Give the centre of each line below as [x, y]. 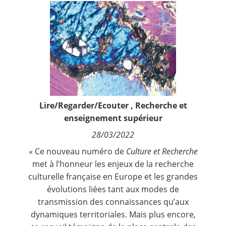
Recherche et [161, 105]
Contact [27, 8]
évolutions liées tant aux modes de [113, 189]
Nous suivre [35, 38]
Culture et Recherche [161, 151]
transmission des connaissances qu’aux [113, 202]
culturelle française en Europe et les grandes [113, 176]
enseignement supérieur [113, 118]
